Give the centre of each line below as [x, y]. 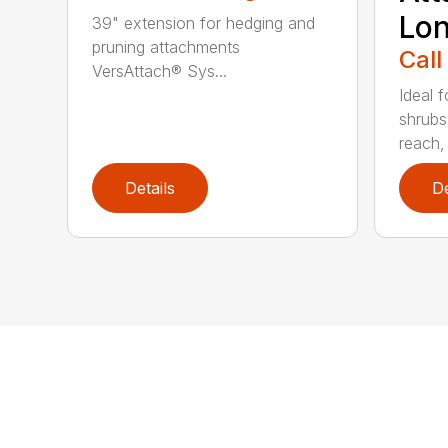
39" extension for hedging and [204, 23]
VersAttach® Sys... [160, 71]
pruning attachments [166, 47]
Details [150, 188]
